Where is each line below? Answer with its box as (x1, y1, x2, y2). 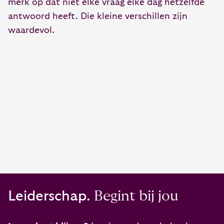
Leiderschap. (8, 189, 90, 203)
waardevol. (8, 25, 54, 35)
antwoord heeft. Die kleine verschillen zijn (8, 11, 187, 21)
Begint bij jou (90, 189, 178, 203)
